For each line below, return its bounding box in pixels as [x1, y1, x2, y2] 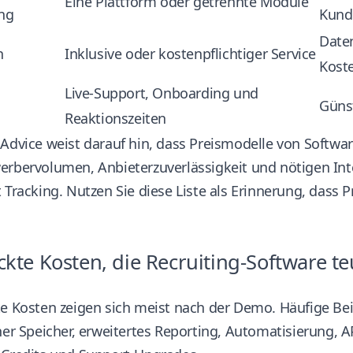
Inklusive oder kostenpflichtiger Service [65, 43, 316, 63]
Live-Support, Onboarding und [65, 83, 258, 102]
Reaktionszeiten [65, 108, 166, 128]
